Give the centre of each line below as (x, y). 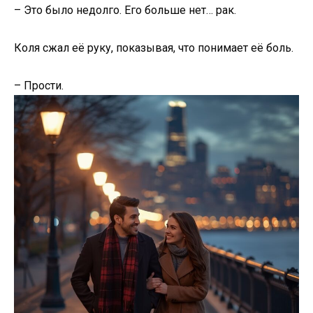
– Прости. (39, 85)
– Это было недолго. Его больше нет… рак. (125, 10)
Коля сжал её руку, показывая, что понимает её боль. (154, 48)
